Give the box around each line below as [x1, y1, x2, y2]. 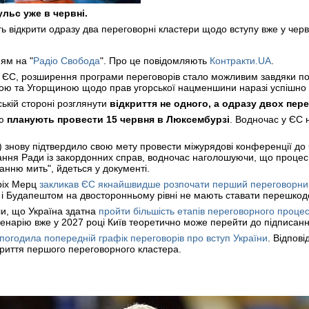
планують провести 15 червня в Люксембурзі [7, 114, 230, 125]
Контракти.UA [210, 55, 271, 66]
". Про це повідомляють [100, 55, 210, 66]
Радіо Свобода [33, 55, 100, 66]
